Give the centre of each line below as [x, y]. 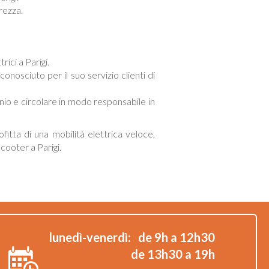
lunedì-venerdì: [90, 237]
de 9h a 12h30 [177, 237]
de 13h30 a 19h [173, 254]
